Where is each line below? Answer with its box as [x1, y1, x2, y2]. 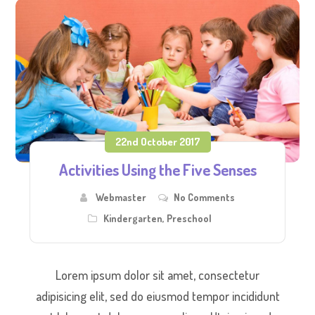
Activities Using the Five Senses [58, 160, 257, 180]
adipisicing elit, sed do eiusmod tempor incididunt [35, 288, 280, 304]
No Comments [174, 191, 235, 204]
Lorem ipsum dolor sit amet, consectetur [56, 267, 259, 283]
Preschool [167, 212, 212, 225]
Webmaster [96, 191, 146, 204]
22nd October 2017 [115, 135, 200, 149]
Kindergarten [103, 212, 162, 225]
